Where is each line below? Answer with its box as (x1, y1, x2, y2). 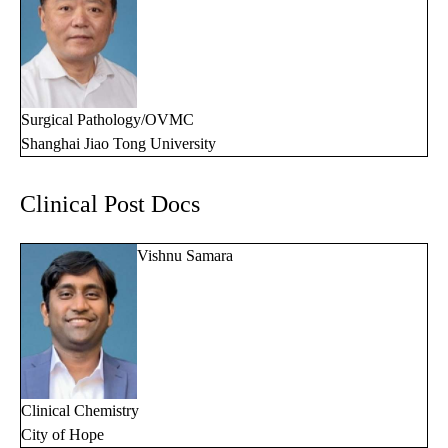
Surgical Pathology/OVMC (21, 111, 194, 129)
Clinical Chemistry (21, 401, 139, 419)
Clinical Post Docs (20, 191, 200, 218)
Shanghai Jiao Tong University (21, 135, 216, 153)
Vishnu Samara (137, 247, 233, 265)
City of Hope (21, 425, 104, 443)
